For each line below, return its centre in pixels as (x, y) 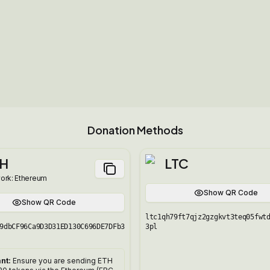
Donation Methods (135, 130)
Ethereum (31, 178)
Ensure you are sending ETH (63, 261)
